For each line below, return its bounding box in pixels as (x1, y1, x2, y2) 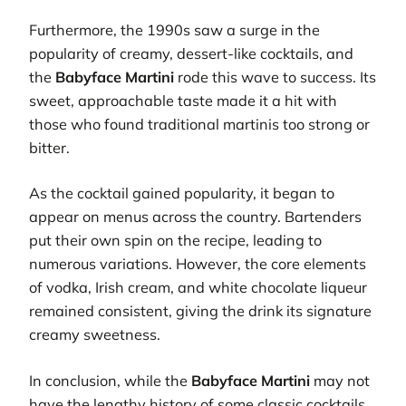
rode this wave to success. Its (174, 67, 376, 86)
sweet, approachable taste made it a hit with (29, 91, 337, 110)
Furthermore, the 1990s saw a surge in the (29, 20, 320, 39)
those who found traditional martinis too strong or (29, 114, 370, 133)
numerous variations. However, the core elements (29, 255, 366, 274)
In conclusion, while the (29, 371, 191, 390)
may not (310, 371, 370, 390)
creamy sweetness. (29, 325, 160, 344)
